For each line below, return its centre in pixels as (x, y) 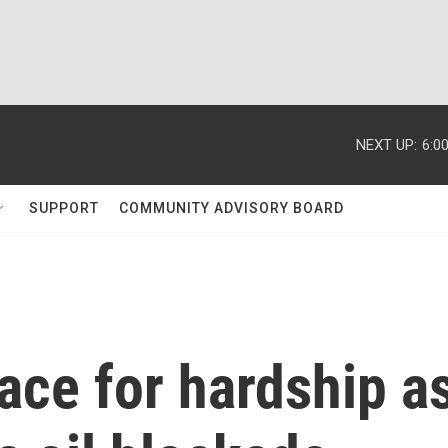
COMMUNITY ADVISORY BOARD (231, 208)
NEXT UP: (386, 144)
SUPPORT (64, 208)
